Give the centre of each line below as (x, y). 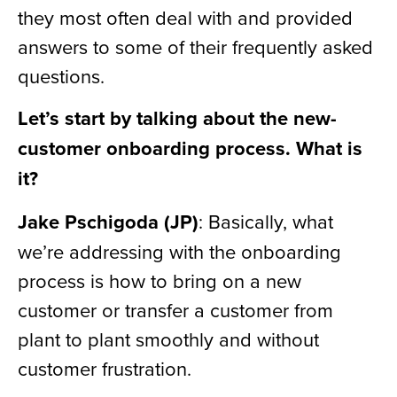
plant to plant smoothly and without (168, 339)
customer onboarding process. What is (190, 148)
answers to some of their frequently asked (195, 46)
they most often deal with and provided (185, 17)
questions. (61, 75)
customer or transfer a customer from (175, 309)
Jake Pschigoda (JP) (108, 221)
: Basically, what (266, 221)
